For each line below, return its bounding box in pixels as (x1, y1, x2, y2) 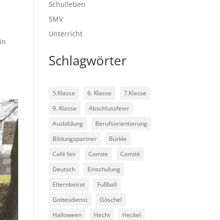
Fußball (97, 180, 117, 189)
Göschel (99, 195, 122, 204)
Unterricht (48, 29, 82, 38)
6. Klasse (87, 89, 111, 97)
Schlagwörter (48, 52, 127, 69)
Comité (120, 150, 140, 158)
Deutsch (52, 165, 75, 173)
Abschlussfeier (88, 104, 129, 112)
